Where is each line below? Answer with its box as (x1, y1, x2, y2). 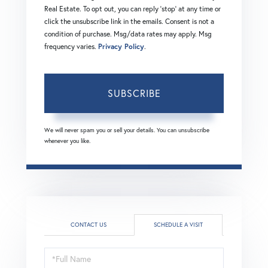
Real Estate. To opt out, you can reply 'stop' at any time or (44, 4, 221, 13)
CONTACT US (71, 220, 106, 229)
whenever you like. (44, 136, 90, 145)
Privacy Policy (98, 41, 144, 51)
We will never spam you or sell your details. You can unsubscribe (44, 126, 209, 134)
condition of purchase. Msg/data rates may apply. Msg (44, 29, 212, 38)
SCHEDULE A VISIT (154, 220, 203, 229)
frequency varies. (44, 41, 98, 51)
